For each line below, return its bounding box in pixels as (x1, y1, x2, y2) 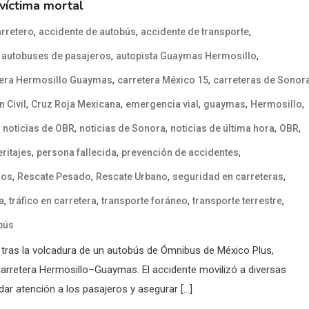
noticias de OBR (3, 122, 74, 134)
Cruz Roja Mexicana (31, 98, 121, 110)
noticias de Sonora (79, 122, 166, 134)
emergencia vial (126, 98, 199, 110)
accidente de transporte (141, 26, 249, 37)
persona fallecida (37, 146, 117, 158)
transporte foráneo (101, 195, 188, 206)
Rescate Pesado (17, 170, 91, 182)
